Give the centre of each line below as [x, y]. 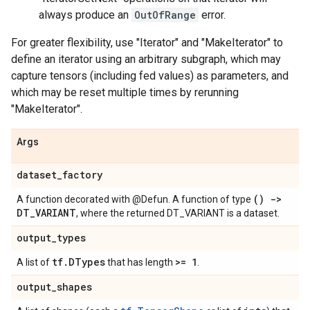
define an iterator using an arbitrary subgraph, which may [146, 59]
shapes [74, 287]
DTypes [87, 262]
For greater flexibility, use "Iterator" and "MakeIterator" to [147, 43]
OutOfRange [165, 15]
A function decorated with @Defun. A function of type [135, 199]
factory [82, 175]
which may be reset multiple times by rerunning [125, 92]
